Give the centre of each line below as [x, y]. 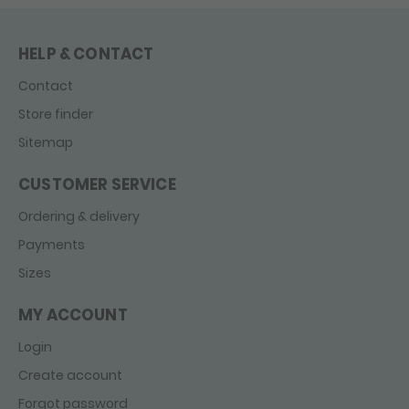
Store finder [56, 114]
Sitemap [46, 142]
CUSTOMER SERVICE [97, 184]
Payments [52, 244]
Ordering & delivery [79, 216]
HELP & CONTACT [86, 53]
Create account [70, 375]
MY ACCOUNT [73, 315]
